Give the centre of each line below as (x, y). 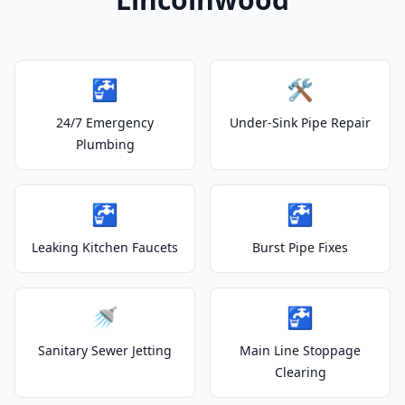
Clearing (300, 372)
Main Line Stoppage (300, 350)
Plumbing (105, 144)
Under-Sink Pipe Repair (300, 122)
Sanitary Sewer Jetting (105, 350)
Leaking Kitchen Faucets (105, 247)
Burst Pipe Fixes (300, 247)
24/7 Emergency (105, 122)
